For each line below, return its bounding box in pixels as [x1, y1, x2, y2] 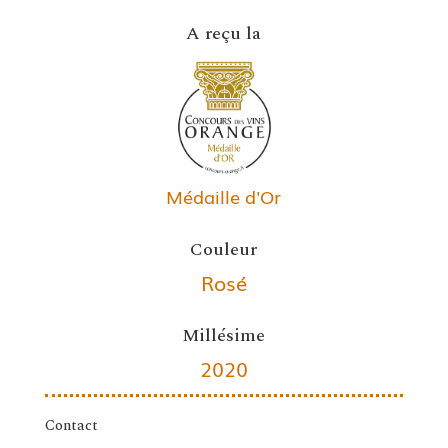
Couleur [190, 236, 258, 264]
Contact [44, 415, 98, 437]
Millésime [182, 322, 266, 350]
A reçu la [186, 20, 262, 47]
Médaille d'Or [166, 183, 282, 210]
